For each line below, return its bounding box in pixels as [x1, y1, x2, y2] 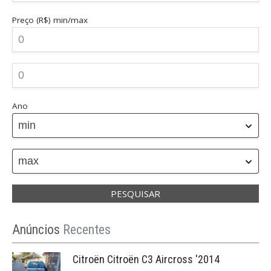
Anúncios [12, 221, 63, 237]
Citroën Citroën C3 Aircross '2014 [73, 252, 220, 266]
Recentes [63, 221, 111, 237]
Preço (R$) [12, 14, 53, 25]
